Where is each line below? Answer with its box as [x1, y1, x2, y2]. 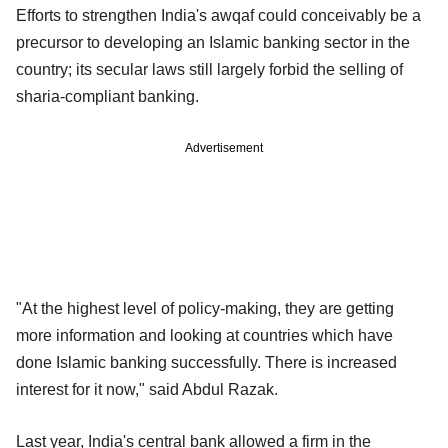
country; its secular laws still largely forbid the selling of [16, 61, 403, 79]
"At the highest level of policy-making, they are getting [16, 300, 394, 318]
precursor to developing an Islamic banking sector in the [16, 34, 410, 52]
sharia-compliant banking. [16, 88, 199, 106]
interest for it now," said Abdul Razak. [16, 381, 278, 399]
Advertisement [185, 141, 263, 156]
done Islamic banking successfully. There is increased [16, 354, 397, 372]
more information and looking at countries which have [16, 327, 393, 345]
